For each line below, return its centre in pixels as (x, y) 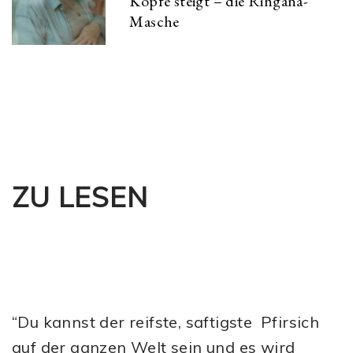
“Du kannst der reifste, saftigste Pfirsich (166, 322)
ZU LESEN (80, 197)
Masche (154, 21)
